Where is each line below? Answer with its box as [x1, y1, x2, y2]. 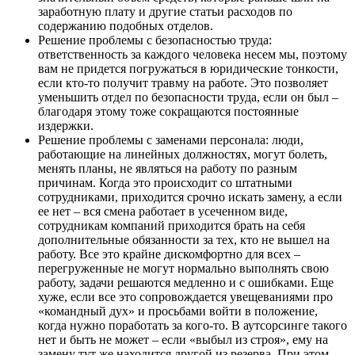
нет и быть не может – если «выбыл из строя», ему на [38, 333, 328, 347]
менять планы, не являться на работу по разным [38, 162, 297, 176]
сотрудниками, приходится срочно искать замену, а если [38, 190, 342, 204]
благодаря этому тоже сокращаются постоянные [38, 105, 299, 119]
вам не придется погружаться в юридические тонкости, [38, 62, 338, 76]
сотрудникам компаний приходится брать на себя [38, 219, 305, 233]
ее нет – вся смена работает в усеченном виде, [38, 204, 288, 219]
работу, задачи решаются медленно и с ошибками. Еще [38, 276, 334, 290]
